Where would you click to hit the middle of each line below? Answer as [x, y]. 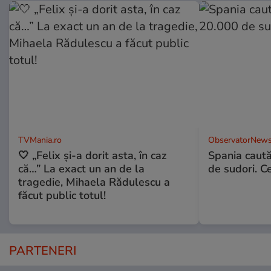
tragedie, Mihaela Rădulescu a [94, 182]
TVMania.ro [40, 140]
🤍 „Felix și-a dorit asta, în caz [92, 155]
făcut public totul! [62, 195]
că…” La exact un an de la [81, 169]
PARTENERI [43, 251]
